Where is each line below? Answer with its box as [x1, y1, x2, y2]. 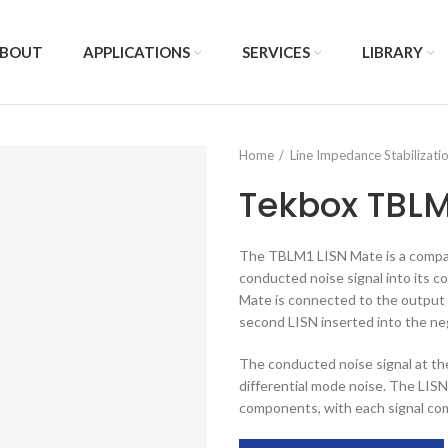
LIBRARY [362, 43, 424, 61]
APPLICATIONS [83, 43, 191, 61]
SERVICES [242, 43, 311, 61]
